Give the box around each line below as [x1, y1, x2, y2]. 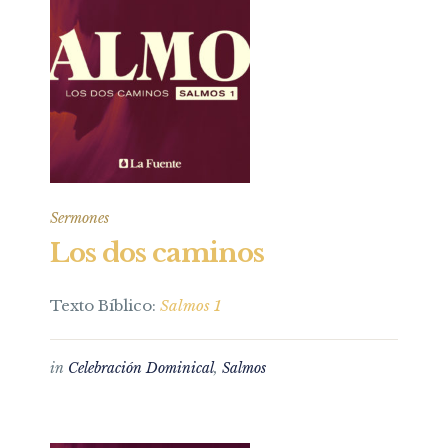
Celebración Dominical [68, 359, 214, 377]
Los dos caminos [50, 237, 264, 269]
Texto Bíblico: [50, 296, 160, 315]
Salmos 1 [160, 296, 221, 315]
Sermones [50, 209, 109, 227]
